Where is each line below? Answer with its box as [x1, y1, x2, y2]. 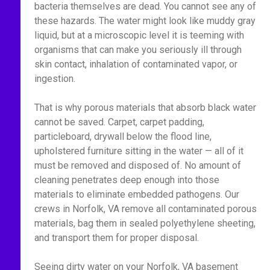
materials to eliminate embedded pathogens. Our [34, 189, 239, 200]
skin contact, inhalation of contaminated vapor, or [34, 58, 237, 70]
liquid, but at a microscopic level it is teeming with [34, 30, 244, 41]
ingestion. [34, 73, 75, 84]
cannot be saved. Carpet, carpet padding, [34, 116, 204, 128]
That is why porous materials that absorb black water [34, 102, 256, 113]
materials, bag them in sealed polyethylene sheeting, [34, 218, 256, 229]
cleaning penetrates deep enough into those [34, 174, 219, 186]
